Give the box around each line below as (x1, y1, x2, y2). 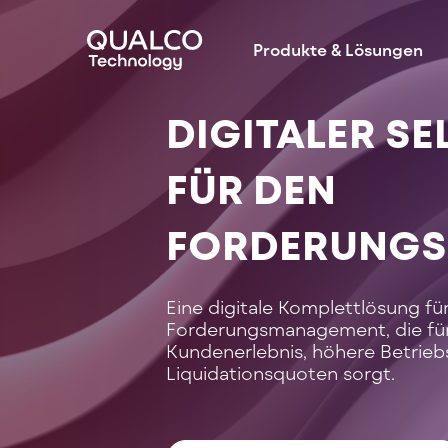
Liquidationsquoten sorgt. (166, 362, 400, 384)
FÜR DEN (166, 164, 345, 212)
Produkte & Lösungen (253, 40, 423, 59)
